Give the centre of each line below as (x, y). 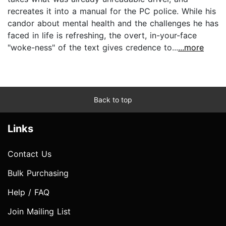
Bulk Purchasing (38, 173)
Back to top (113, 99)
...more (191, 47)
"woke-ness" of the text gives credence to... (93, 47)
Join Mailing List (39, 211)
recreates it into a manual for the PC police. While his (112, 11)
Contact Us (30, 154)
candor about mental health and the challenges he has (113, 23)
